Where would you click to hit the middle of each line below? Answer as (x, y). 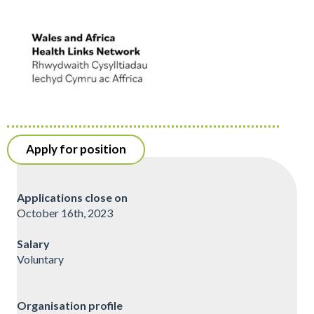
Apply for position (76, 149)
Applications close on (72, 198)
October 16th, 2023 (65, 213)
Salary (33, 244)
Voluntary (40, 259)
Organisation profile (70, 306)
